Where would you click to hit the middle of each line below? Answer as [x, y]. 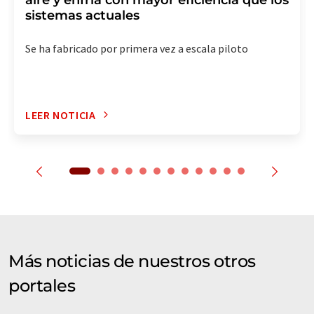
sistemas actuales [82, 15]
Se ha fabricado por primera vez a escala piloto [137, 48]
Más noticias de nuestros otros [132, 261]
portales [42, 285]
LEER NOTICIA [61, 115]
